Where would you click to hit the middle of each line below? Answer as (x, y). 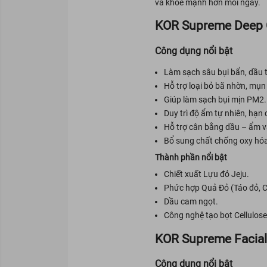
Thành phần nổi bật (191, 158)
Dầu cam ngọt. (191, 202)
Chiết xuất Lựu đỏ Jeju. (206, 174)
